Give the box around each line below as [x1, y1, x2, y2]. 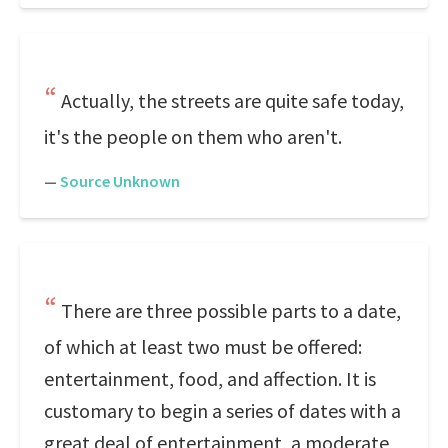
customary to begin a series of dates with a [44, 398, 401, 423]
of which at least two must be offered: [44, 334, 362, 359]
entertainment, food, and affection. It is [44, 366, 376, 391]
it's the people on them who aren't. [44, 124, 342, 149]
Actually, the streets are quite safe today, [61, 88, 404, 113]
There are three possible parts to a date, [61, 298, 401, 323]
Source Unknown [60, 171, 180, 191]
